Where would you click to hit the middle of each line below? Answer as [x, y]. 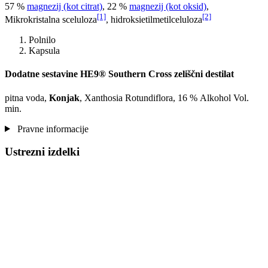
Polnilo [42, 40]
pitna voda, [27, 98]
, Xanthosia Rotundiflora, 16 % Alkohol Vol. [164, 98]
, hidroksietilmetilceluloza [154, 20]
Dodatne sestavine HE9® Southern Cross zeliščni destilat [119, 74]
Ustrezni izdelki [42, 152]
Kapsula [44, 51]
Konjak [64, 98]
